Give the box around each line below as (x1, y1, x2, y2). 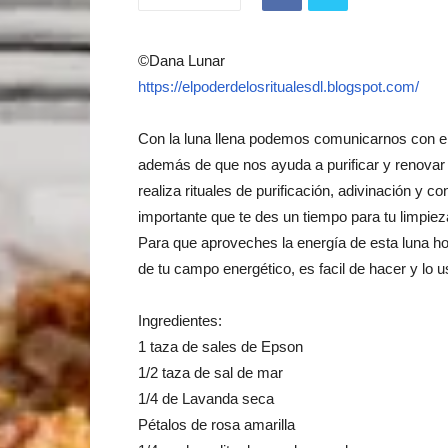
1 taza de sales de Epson (138, 338, 303, 355)
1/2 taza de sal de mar (138, 364, 283, 381)
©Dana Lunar (138, 52, 225, 69)
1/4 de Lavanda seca (138, 390, 274, 407)
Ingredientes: (138, 312, 222, 329)
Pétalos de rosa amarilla (138, 416, 295, 433)
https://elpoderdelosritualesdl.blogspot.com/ (138, 78, 419, 95)
